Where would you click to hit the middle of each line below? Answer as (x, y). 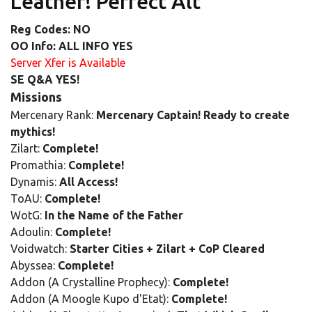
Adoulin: (33, 232)
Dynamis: (35, 182)
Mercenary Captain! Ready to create (193, 115)
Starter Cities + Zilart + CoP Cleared (167, 249)
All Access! (88, 182)
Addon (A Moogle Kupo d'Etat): (91, 299)
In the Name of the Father (114, 215)
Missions (36, 97)
